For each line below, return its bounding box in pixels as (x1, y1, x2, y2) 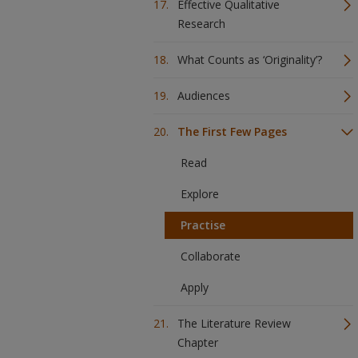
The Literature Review (177, 316, 291, 331)
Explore (181, 186, 219, 201)
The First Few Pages (177, 124, 287, 139)
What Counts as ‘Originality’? (177, 52, 322, 67)
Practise (181, 217, 225, 233)
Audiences (177, 88, 230, 103)
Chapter (177, 335, 218, 350)
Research (177, 16, 225, 31)
